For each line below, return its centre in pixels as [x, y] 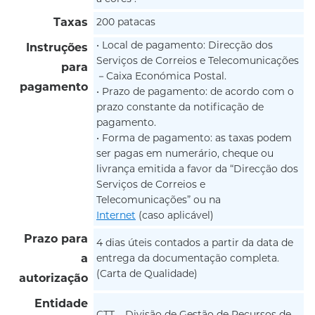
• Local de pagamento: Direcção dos [185, 46]
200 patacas [126, 22]
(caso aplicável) [175, 216]
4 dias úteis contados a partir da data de [195, 243]
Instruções [57, 48]
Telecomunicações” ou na [159, 200]
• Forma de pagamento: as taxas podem [194, 139]
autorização [53, 279]
